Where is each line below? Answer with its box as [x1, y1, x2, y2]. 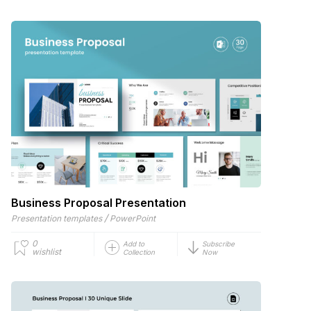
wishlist [32, 246, 62, 257]
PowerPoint [110, 212, 155, 224]
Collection [123, 247, 155, 256]
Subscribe [202, 239, 235, 248]
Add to [123, 239, 144, 248]
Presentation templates [11, 212, 102, 224]
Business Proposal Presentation [11, 195, 186, 210]
